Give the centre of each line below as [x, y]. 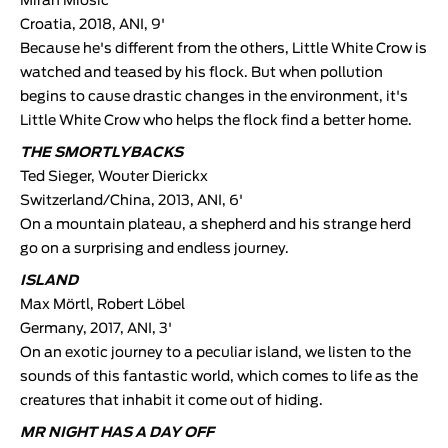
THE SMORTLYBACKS [101, 152]
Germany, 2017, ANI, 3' [96, 328]
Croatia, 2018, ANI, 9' [92, 24]
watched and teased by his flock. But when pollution [201, 72]
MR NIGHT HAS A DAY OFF [117, 432]
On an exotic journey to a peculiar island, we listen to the [215, 352]
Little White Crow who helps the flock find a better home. [216, 120]
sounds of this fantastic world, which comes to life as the [219, 376]
